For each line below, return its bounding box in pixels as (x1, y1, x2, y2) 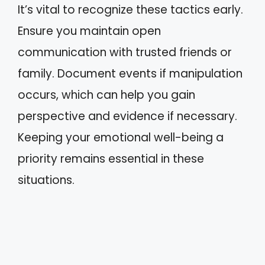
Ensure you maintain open (18, 23, 161, 39)
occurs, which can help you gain (18, 87, 195, 103)
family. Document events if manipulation (18, 66, 243, 82)
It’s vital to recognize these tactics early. (18, 2, 243, 18)
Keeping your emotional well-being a (18, 130, 224, 146)
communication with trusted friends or (18, 44, 232, 60)
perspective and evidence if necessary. (18, 108, 237, 124)
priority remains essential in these (18, 151, 204, 167)
